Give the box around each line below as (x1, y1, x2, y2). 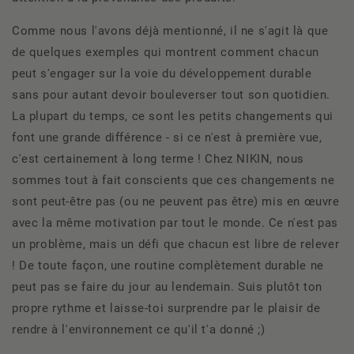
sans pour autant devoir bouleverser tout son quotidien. (12, 88, 331, 102)
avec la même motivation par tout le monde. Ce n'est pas (12, 216, 339, 230)
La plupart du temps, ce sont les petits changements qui (12, 109, 334, 123)
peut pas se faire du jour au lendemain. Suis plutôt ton (12, 280, 323, 294)
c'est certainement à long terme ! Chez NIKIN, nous (12, 152, 305, 166)
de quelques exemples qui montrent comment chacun (12, 45, 319, 59)
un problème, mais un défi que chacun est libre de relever (12, 237, 340, 251)
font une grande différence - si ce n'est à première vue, (12, 130, 322, 145)
